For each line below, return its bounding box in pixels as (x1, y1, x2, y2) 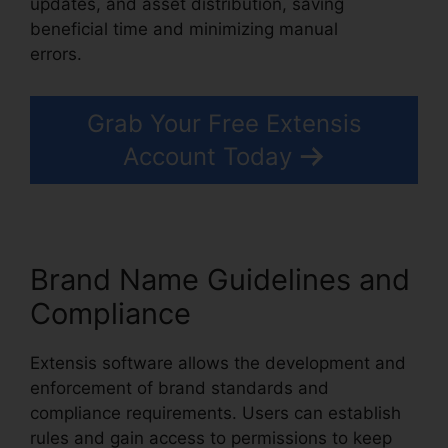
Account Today (122, 141, 292, 171)
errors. (30, 44, 82, 65)
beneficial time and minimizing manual (30, 19, 338, 40)
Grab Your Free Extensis (86, 108, 362, 138)
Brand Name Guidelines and (30, 261, 410, 297)
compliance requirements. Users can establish (30, 402, 401, 423)
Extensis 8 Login (82, 44, 213, 65)
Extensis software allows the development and (30, 352, 406, 373)
